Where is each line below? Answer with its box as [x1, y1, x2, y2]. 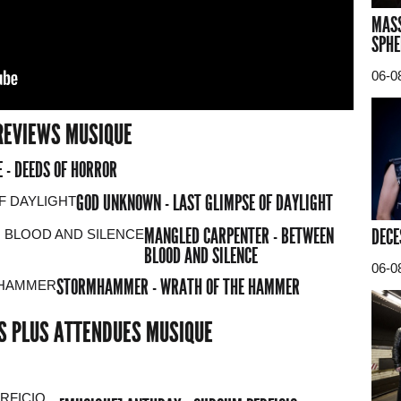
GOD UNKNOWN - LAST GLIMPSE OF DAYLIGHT [76, 190, 333, 216]
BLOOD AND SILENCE [144, 243, 258, 269]
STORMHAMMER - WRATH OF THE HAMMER [56, 274, 300, 300]
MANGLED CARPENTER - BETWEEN [144, 223, 334, 249]
